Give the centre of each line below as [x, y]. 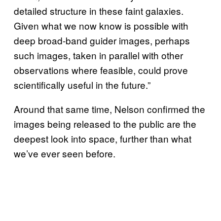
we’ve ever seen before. [65, 153]
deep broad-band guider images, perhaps [102, 40]
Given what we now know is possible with [101, 25]
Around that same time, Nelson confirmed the [110, 109]
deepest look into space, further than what [103, 138]
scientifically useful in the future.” [82, 84]
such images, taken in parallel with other [98, 55]
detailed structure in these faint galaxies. [99, 10]
